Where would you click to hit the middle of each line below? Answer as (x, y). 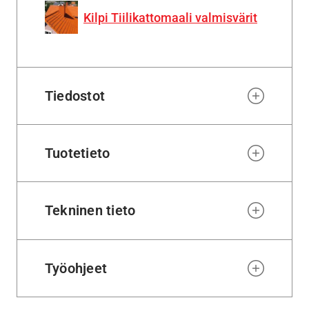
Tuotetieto (78, 153)
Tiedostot (75, 96)
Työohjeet (76, 268)
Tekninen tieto (90, 211)
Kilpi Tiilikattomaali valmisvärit (170, 17)
